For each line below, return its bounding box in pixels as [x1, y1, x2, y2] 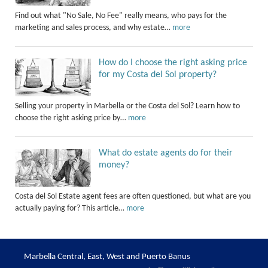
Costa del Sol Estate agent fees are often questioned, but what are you [15, 191, 251, 201]
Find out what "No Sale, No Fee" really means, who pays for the [15, 11, 227, 20]
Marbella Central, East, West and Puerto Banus [24, 252, 190, 261]
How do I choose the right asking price [99, 57, 248, 68]
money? [99, 160, 130, 170]
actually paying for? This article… [15, 203, 126, 213]
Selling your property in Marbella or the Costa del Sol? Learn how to [15, 101, 240, 111]
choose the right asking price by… [15, 113, 128, 123]
